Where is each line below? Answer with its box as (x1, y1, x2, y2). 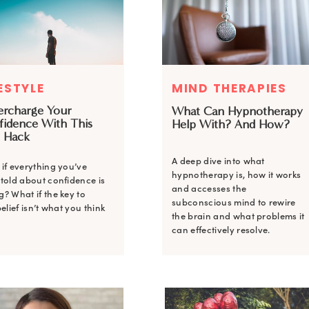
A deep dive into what (172, 155, 265, 167)
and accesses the (172, 183, 247, 195)
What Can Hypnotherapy (172, 103, 303, 119)
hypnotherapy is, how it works (172, 169, 301, 181)
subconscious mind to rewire (172, 197, 296, 208)
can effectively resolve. (172, 224, 270, 236)
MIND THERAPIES (172, 80, 287, 97)
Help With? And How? (172, 117, 290, 132)
